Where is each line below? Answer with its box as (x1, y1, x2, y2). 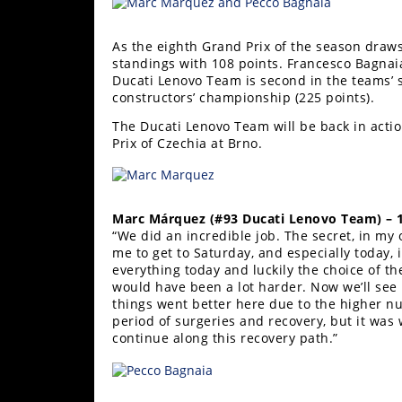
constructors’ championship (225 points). (112, 89, 374, 107)
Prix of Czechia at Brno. (112, 134, 262, 152)
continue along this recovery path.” (112, 329, 338, 347)
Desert (21, 318, 64, 335)
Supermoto (21, 29, 92, 46)
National (21, 264, 76, 281)
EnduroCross (21, 228, 103, 245)
